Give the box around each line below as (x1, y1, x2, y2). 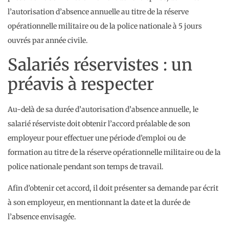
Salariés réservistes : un (8, 54, 192, 75)
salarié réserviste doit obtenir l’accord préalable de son (8, 119, 190, 128)
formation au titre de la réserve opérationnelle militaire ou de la (8, 147, 221, 157)
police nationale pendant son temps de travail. (8, 162, 164, 171)
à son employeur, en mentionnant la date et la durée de (8, 198, 190, 208)
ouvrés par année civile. (8, 36, 88, 45)
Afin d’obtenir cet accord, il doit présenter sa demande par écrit (8, 184, 218, 193)
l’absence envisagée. (8, 212, 76, 222)
